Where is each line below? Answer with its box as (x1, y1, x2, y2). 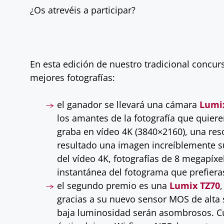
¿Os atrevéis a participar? (30, 4, 135, 16)
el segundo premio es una (57, 179, 169, 192)
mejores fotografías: (30, 71, 115, 84)
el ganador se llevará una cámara (57, 98, 199, 111)
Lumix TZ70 (169, 179, 220, 192)
